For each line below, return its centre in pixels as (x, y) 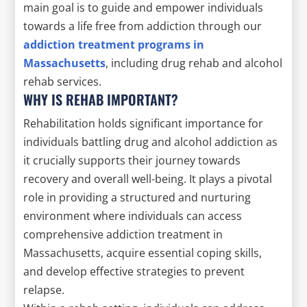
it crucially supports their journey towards (132, 160)
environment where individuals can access (133, 216)
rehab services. (63, 81)
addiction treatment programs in (114, 44)
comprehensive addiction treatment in (123, 234)
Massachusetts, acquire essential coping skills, (143, 253)
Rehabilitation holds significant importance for (144, 123)
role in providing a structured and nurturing (137, 197)
